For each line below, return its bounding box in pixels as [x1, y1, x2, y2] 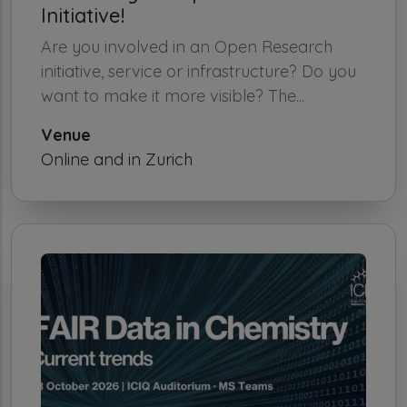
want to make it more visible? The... [41, 84, 304, 106]
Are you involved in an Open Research [41, 35, 333, 57]
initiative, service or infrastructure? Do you [41, 60, 356, 82]
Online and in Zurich [41, 148, 193, 170]
